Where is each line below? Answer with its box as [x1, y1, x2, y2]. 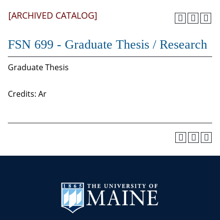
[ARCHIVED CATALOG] [8, 9, 97, 21]
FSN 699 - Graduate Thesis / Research [8, 37, 207, 52]
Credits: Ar [8, 88, 47, 99]
